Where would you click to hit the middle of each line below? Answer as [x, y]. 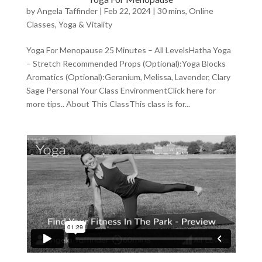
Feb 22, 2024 [127, 11]
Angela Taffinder [67, 11]
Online [201, 11]
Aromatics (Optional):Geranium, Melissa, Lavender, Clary [128, 77]
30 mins [171, 11]
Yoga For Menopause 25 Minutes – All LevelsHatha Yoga [128, 50]
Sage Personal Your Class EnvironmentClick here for [121, 90]
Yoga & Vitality [85, 24]
